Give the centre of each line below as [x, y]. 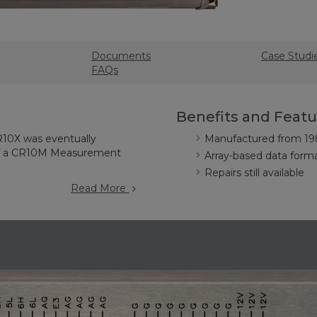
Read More [100, 188]
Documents [121, 56]
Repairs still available [254, 173]
